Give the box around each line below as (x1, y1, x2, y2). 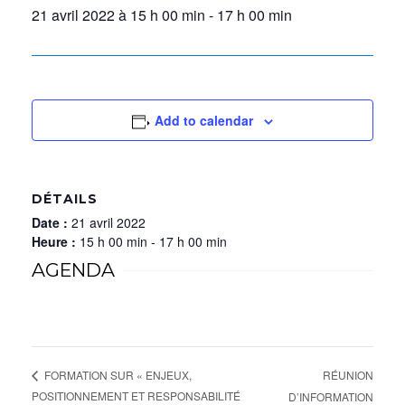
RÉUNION (323, 366, 373, 382)
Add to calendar (155, 111, 254, 129)
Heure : (32, 232, 80, 250)
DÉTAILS (32, 191, 98, 207)
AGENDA (32, 259, 115, 281)
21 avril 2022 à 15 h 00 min (32, 5, 205, 25)
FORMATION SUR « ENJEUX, (42, 367, 192, 383)
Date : (32, 213, 71, 231)
